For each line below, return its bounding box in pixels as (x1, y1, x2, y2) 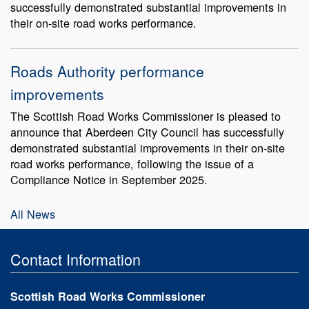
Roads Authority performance (10, 60, 204, 81)
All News (10, 205, 55, 222)
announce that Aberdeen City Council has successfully (10, 123, 284, 140)
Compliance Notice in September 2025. (10, 170, 208, 188)
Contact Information (10, 248, 141, 270)
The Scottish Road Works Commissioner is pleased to (10, 107, 281, 124)
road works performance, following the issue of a (10, 154, 254, 172)
